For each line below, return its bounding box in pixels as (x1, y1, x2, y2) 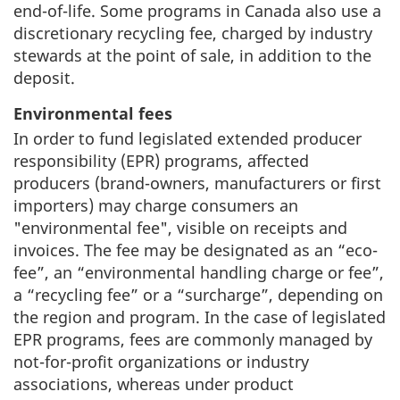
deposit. (13, 66, 75, 88)
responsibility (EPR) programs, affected (13, 149, 309, 171)
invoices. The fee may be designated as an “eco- (13, 238, 378, 261)
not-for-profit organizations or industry (13, 350, 309, 372)
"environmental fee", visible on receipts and (13, 216, 347, 238)
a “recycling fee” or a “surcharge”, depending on (13, 283, 383, 305)
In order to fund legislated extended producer (13, 127, 362, 149)
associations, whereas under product (13, 372, 294, 395)
